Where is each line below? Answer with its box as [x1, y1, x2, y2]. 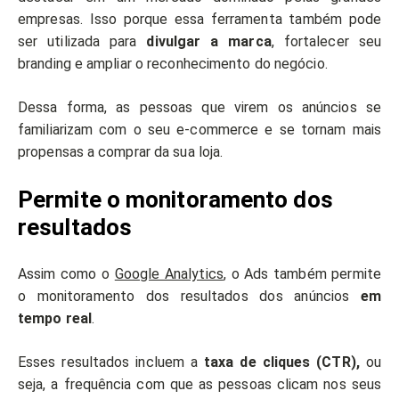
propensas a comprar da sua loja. [18, 143, 224, 161]
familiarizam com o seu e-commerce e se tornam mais [18, 121, 381, 139]
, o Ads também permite [223, 265, 381, 283]
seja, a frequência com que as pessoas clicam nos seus [18, 376, 381, 394]
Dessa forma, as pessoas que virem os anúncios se [18, 99, 381, 117]
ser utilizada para [18, 33, 147, 51]
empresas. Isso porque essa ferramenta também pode [18, 11, 381, 28]
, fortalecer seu [271, 33, 381, 51]
